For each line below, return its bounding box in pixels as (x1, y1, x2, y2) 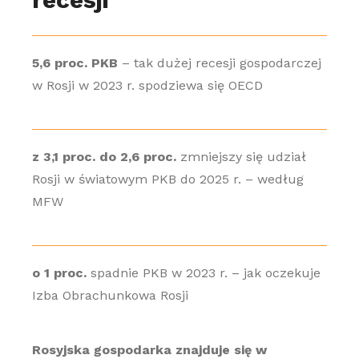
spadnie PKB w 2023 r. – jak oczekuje (86, 265, 321, 280)
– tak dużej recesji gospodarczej (117, 55, 321, 71)
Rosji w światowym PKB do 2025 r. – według (31, 171, 304, 187)
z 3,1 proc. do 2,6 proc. (31, 149, 176, 164)
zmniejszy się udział (175, 149, 306, 164)
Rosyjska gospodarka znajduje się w (31, 342, 267, 357)
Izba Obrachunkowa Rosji (31, 288, 188, 303)
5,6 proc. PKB (31, 55, 118, 71)
